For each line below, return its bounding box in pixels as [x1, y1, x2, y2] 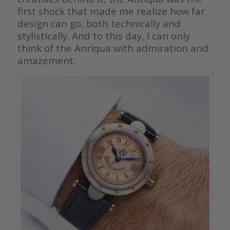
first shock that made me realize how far [17, 5, 205, 18]
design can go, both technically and [17, 17, 181, 30]
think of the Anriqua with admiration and [17, 42, 208, 55]
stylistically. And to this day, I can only [17, 29, 190, 43]
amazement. [17, 54, 75, 67]
